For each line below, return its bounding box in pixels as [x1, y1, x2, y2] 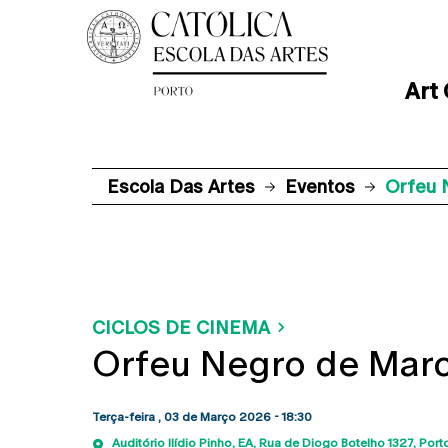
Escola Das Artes [107, 176, 255, 197]
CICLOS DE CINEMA [92, 317, 270, 338]
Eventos [285, 176, 355, 197]
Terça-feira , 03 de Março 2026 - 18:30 [92, 410, 312, 424]
